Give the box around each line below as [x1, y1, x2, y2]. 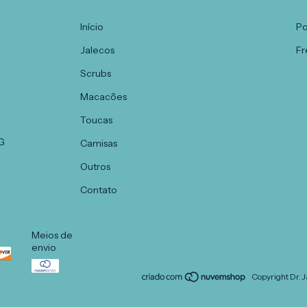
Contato [80, 183, 118, 196]
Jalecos [80, 43, 115, 56]
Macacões [80, 90, 127, 103]
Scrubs [80, 66, 112, 79]
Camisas [80, 136, 118, 149]
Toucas [80, 113, 113, 126]
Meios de [32, 228, 73, 241]
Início [80, 20, 104, 33]
